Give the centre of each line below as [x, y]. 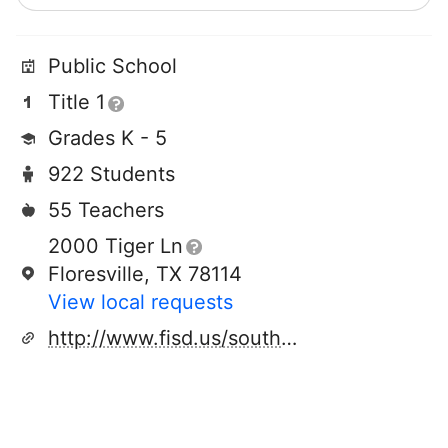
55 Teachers [106, 210]
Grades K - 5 [107, 138]
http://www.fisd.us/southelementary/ [289, 338]
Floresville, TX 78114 [145, 274]
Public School [112, 66]
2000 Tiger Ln [115, 246]
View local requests [140, 302]
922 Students [111, 174]
